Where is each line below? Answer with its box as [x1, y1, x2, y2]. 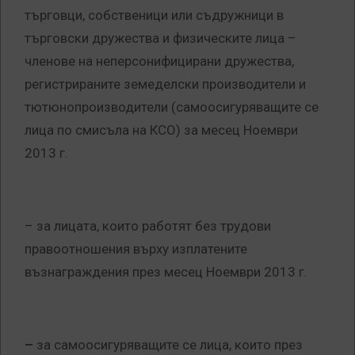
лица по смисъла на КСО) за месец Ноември [25, 122, 298, 139]
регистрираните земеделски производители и [25, 76, 306, 93]
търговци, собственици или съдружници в [25, 7, 284, 24]
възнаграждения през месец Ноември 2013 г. [25, 264, 307, 281]
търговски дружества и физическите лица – [25, 30, 296, 47]
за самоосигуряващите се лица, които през [36, 337, 303, 353]
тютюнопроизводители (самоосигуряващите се [25, 99, 319, 116]
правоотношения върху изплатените [25, 241, 247, 258]
